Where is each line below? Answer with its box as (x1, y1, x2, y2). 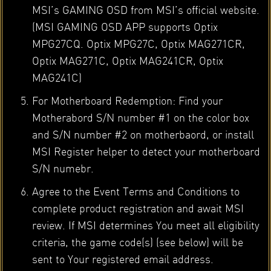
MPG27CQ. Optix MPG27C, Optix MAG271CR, (31, 36, 245, 51)
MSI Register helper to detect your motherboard (31, 144, 260, 158)
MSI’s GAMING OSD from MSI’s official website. (31, 2, 260, 17)
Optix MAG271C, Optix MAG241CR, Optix (31, 53, 223, 68)
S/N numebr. (31, 161, 94, 175)
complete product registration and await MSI (31, 201, 244, 215)
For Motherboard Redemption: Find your (31, 93, 223, 108)
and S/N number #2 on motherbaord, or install (31, 127, 254, 142)
